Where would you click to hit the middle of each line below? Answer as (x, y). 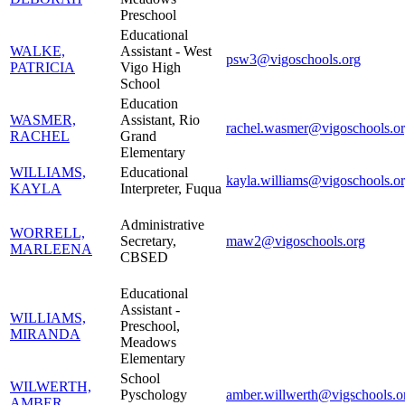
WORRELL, (47, 232)
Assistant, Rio (160, 119)
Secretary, (148, 240)
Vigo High (151, 67)
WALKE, (38, 51)
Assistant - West (166, 51)
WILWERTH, (51, 386)
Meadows (148, 342)
